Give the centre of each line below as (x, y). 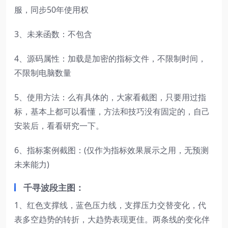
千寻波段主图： (54, 188)
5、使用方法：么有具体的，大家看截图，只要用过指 (110, 97)
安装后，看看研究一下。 (59, 126)
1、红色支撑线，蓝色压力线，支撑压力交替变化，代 (110, 205)
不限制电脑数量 (43, 73)
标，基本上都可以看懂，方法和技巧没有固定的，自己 (112, 112)
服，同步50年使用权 (51, 10)
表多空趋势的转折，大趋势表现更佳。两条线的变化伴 (112, 220)
